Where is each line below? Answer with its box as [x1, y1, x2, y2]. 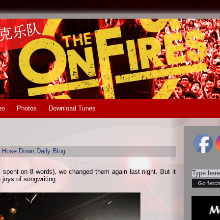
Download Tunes [49, 105, 96, 112]
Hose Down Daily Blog [2, 147, 65, 155]
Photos [17, 105, 37, 112]
